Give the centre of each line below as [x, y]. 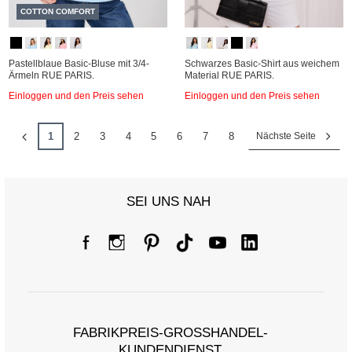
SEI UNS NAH [168, 202]
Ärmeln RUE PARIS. [51, 75]
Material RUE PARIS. [229, 75]
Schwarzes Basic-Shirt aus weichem [262, 64]
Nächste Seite [286, 136]
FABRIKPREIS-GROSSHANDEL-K [170, 333]
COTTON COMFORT [58, 11]
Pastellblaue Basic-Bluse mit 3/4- [79, 64]
